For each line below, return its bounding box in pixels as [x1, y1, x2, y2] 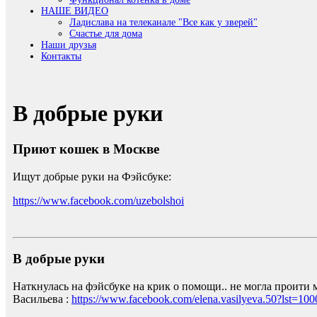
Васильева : [13, 293, 71, 306]
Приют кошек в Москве [13, 141, 159, 156]
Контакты [41, 51, 81, 62]
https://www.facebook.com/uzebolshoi [13, 194, 184, 207]
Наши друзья [41, 40, 96, 51]
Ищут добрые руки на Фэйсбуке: [13, 170, 174, 183]
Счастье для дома [69, 28, 142, 40]
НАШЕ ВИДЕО [41, 6, 108, 17]
